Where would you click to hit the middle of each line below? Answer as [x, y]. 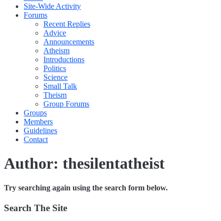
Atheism [56, 51]
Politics [55, 68]
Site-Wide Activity [52, 6]
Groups [35, 113]
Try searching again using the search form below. [86, 187]
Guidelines [40, 130]
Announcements [69, 42]
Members [38, 122]
